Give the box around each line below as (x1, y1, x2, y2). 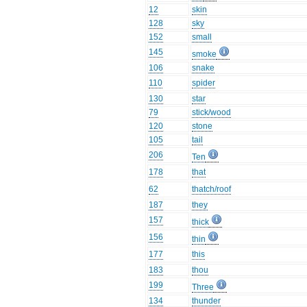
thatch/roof (192, 184, 232, 195)
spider (192, 78, 216, 88)
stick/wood (192, 108, 232, 118)
